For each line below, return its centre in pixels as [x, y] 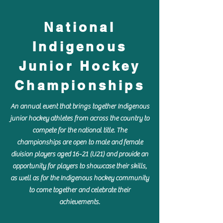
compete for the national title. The [80, 130]
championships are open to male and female [80, 142]
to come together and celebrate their [80, 190]
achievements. [80, 202]
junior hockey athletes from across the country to [80, 118]
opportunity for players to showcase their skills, [80, 166]
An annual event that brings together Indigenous [80, 107]
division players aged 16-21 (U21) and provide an [80, 154]
